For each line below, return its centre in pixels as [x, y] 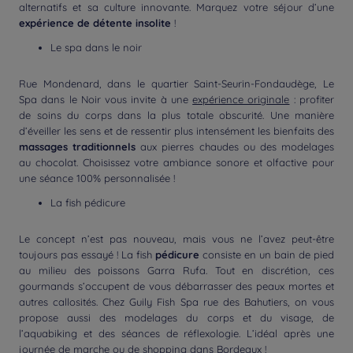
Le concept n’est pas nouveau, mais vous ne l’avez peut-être [176, 239]
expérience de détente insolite [95, 23]
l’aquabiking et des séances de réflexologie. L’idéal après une [176, 333]
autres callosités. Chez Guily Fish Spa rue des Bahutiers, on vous [176, 302]
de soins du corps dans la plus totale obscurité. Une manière [176, 115]
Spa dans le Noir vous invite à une [106, 99]
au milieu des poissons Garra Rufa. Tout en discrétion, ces [176, 270]
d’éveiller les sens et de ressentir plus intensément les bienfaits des [176, 131]
